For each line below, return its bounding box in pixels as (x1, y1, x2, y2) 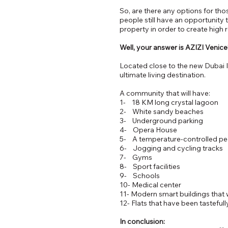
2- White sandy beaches (120, 106, 204, 116)
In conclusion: (120, 216, 165, 226)
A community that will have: (120, 88, 211, 98)
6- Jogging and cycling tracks (120, 143, 223, 153)
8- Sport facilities (120, 161, 181, 171)
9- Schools (120, 170, 160, 180)
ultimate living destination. (120, 70, 206, 79)
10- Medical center (120, 180, 182, 189)
